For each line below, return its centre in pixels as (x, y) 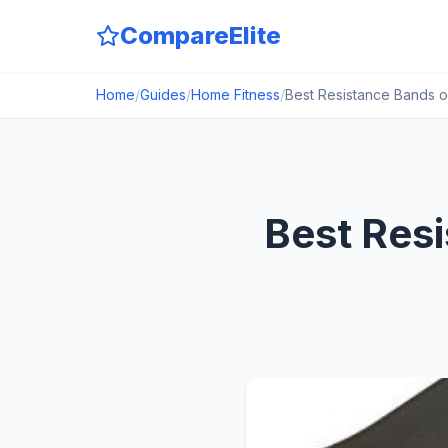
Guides (163, 94)
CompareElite (200, 35)
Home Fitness (235, 94)
